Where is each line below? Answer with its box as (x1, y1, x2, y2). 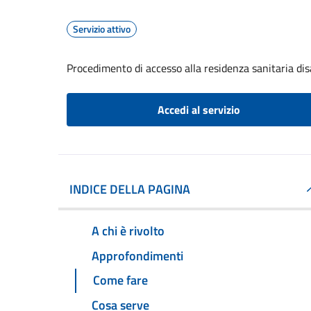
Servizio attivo (73, 22, 131, 36)
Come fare (93, 271, 148, 290)
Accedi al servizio (157, 101, 240, 118)
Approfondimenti (92, 246, 183, 265)
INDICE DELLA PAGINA (69, 180, 190, 199)
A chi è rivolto (92, 221, 165, 240)
